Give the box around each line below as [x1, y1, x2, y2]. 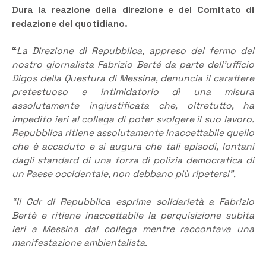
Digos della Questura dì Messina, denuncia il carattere [12, 72, 254, 85]
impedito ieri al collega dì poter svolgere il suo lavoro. [12, 113, 254, 126]
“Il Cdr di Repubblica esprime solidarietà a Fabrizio [12, 195, 254, 208]
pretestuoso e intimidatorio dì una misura [12, 86, 254, 99]
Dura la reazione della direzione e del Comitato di [12, 4, 254, 16]
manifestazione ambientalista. [12, 236, 147, 249]
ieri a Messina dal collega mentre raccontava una [12, 223, 254, 235]
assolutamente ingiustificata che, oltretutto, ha [12, 100, 254, 112]
